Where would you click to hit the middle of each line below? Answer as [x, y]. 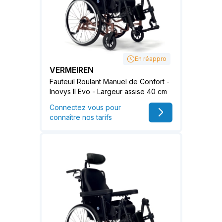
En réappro [151, 58]
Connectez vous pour [85, 107]
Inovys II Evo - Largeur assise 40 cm [108, 91]
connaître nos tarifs [81, 117]
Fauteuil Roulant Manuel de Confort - [110, 81]
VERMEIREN [72, 70]
